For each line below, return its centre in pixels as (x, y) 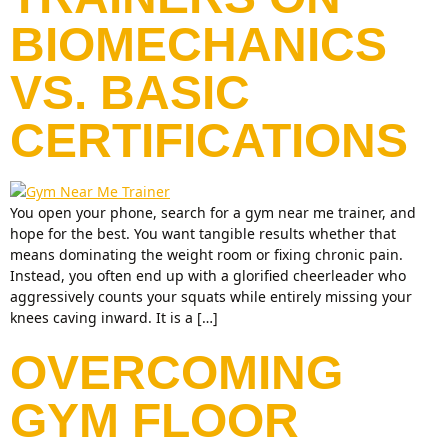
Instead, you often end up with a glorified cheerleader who (208, 275)
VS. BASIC (130, 92)
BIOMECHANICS (198, 44)
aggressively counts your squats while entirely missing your (211, 296)
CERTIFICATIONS (209, 140)
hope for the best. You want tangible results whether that (203, 233)
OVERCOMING (176, 372)
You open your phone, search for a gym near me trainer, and (213, 212)
